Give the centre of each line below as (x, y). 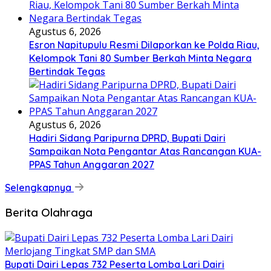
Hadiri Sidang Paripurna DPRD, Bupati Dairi (127, 138)
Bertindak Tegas (67, 71)
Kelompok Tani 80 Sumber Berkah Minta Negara (140, 58)
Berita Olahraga (49, 213)
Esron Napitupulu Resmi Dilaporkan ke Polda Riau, (144, 44)
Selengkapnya (39, 187)
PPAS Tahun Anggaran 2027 (92, 164)
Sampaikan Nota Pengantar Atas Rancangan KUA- (145, 151)
